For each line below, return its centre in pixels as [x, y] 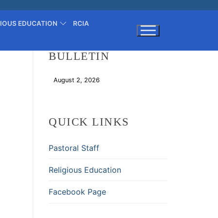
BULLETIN [79, 56]
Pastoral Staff [74, 148]
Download [119, 80]
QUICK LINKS [89, 122]
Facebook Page [77, 191]
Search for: [16, 68]
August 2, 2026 [77, 80]
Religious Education [85, 170]
